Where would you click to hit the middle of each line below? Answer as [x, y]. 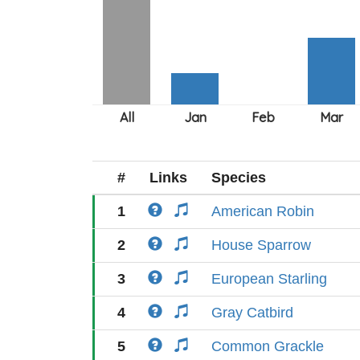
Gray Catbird [252, 313]
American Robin [263, 211]
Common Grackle [268, 346]
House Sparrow [261, 245]
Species [239, 178]
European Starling [269, 279]
